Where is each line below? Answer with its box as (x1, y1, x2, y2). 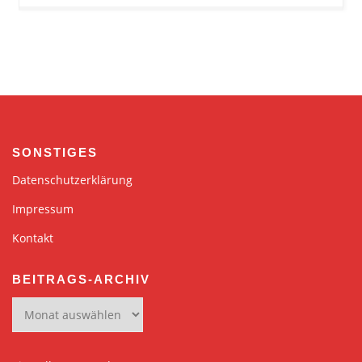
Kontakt (12, 230, 53, 246)
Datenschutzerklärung (12, 172, 133, 188)
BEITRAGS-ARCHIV (12, 272, 150, 287)
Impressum (12, 201, 74, 217)
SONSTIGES (12, 145, 98, 160)
